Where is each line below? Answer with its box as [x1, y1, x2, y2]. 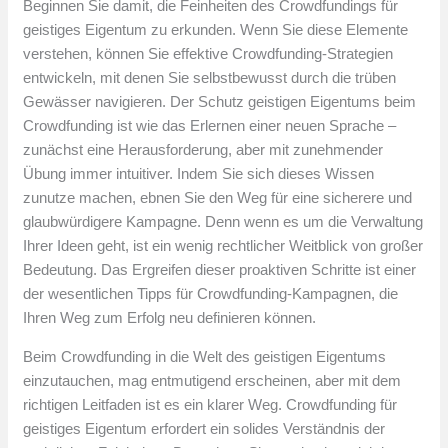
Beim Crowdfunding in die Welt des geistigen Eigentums [23, 348, 387, 366]
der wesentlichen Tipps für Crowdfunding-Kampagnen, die [23, 285, 399, 303]
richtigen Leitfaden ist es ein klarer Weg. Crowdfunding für [23, 396, 398, 414]
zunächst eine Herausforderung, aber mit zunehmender [23, 141, 384, 159]
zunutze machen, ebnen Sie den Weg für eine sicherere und [23, 189, 413, 207]
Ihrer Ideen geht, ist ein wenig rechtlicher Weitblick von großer [23, 237, 424, 255]
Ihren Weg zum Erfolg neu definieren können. [23, 309, 317, 327]
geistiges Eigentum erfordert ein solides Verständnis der [23, 420, 386, 438]
